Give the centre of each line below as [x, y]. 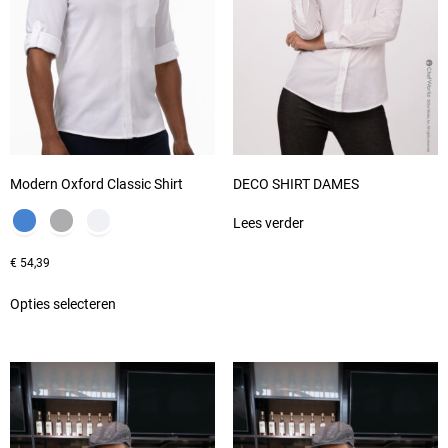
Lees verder [268, 222]
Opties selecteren [63, 303]
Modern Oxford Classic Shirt [96, 183]
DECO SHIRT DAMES [295, 183]
